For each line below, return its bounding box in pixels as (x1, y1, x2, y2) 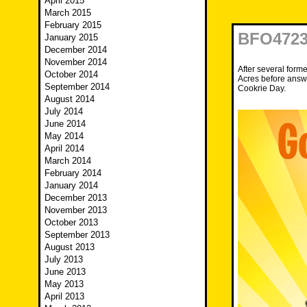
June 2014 (45, 119, 86, 130)
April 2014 (45, 143, 84, 154)
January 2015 (45, 32, 98, 43)
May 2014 (45, 131, 84, 142)
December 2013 (45, 193, 107, 204)
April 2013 (45, 291, 84, 302)
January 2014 (45, 180, 98, 191)
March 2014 (45, 156, 91, 167)
